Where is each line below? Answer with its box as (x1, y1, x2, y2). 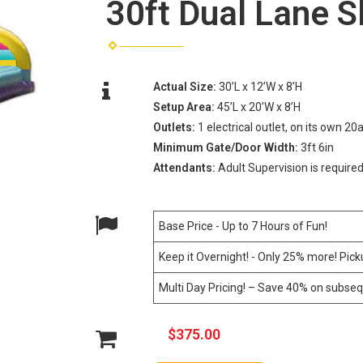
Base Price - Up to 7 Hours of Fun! (158, 219, 327, 233)
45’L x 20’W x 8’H (216, 100, 301, 113)
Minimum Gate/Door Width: (152, 140, 301, 154)
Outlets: (152, 120, 198, 134)
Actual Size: (152, 79, 219, 93)
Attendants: (152, 160, 218, 174)
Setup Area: (152, 100, 217, 113)
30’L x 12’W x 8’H (218, 79, 302, 93)
